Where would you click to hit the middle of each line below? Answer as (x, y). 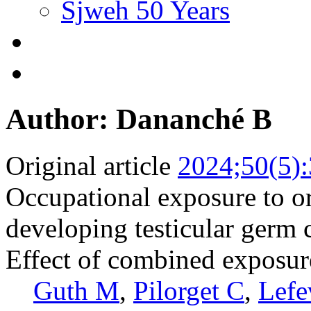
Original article (88, 165)
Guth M (76, 290)
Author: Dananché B (139, 119)
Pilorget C (189, 290)
